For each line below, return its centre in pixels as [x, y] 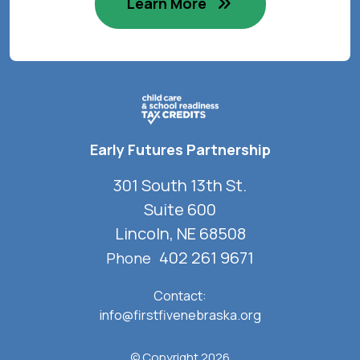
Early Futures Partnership [180, 150]
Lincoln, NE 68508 [180, 234]
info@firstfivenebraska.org [180, 315]
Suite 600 [180, 210]
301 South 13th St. [180, 186]
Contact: [180, 296]
